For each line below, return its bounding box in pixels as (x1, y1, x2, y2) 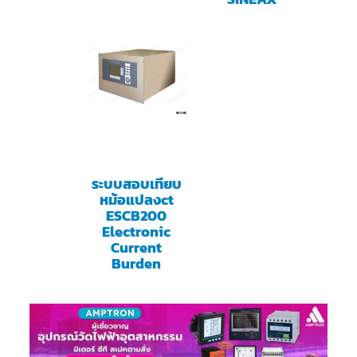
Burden (112, 253, 162, 275)
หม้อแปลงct (99, 189, 174, 211)
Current (111, 237, 163, 259)
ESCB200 (106, 205, 167, 227)
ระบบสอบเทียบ (91, 173, 182, 195)
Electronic (102, 221, 171, 243)
